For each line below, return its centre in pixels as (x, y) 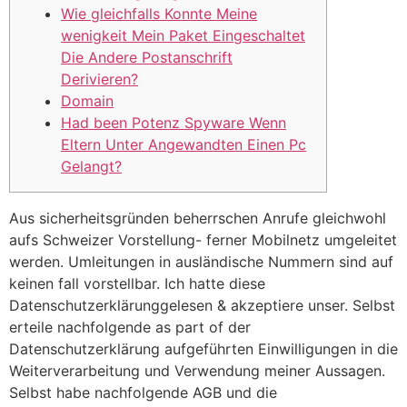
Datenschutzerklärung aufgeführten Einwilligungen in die (203, 349)
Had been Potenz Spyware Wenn (174, 123)
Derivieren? (99, 79)
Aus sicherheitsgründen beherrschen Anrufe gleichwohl (198, 218)
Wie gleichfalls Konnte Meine (159, 14)
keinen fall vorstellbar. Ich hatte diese (137, 283)
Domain (87, 101)
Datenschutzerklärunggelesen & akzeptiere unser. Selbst (202, 305)
